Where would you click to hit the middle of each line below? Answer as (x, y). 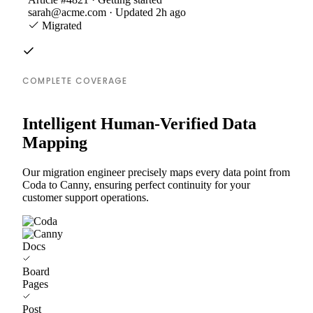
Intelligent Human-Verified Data (139, 123)
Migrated (60, 25)
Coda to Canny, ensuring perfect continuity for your (136, 184)
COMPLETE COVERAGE (75, 80)
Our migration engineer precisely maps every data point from (156, 172)
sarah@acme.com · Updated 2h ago (107, 12)
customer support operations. (86, 197)
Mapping (55, 142)
